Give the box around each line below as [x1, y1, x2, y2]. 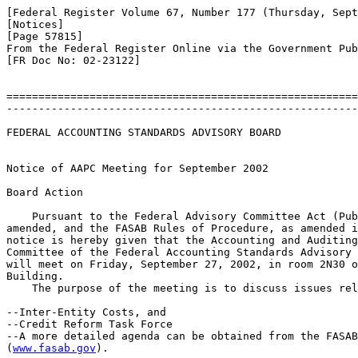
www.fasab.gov [13, 342, 96, 354]
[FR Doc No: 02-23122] [6, 54, 141, 66]
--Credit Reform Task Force [6, 318, 173, 330]
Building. [6, 270, 64, 282]
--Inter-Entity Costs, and [6, 306, 166, 318]
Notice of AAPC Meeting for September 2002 [6, 162, 268, 174]
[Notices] [6, 18, 64, 30]
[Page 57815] [6, 30, 83, 42]
